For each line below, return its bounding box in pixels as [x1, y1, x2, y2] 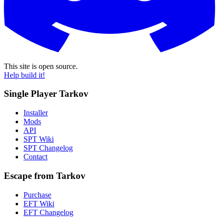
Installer [23, 109, 48, 117]
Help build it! [4, 70, 45, 79]
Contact [23, 153, 47, 161]
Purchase [23, 190, 51, 199]
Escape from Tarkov [4, 170, 86, 181]
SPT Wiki [23, 135, 54, 144]
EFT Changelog [23, 208, 73, 217]
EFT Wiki [23, 199, 54, 208]
